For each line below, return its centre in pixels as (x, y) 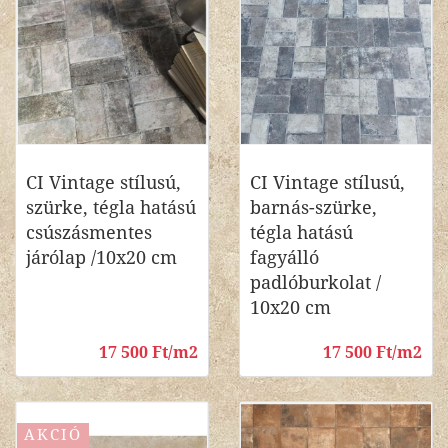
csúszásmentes (89, 232)
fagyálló (284, 257)
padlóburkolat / (315, 282)
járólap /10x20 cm (101, 257)
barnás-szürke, (313, 207)
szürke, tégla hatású (111, 207)
